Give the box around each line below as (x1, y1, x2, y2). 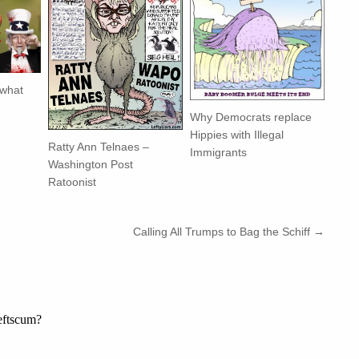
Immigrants (190, 146, 248, 159)
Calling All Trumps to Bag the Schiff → (133, 224, 325, 238)
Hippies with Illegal (190, 128, 284, 142)
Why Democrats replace (190, 111, 313, 124)
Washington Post (48, 157, 134, 171)
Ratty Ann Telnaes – (48, 139, 150, 153)
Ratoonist (48, 175, 97, 188)
